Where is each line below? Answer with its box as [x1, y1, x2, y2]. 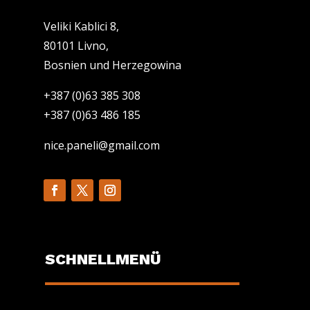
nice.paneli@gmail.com [43, 138, 160, 154]
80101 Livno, [43, 38, 109, 54]
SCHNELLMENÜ [44, 250, 161, 268]
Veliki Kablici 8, [43, 19, 119, 35]
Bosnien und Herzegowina [43, 57, 181, 73]
